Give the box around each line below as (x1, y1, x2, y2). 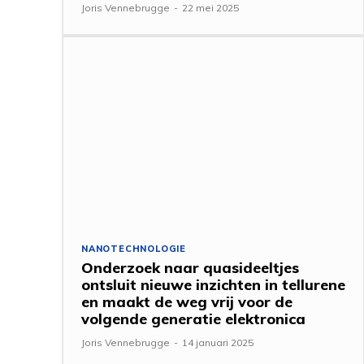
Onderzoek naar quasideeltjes (81, 258, 299, 277)
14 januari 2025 (182, 336, 253, 349)
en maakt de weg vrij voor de (81, 292, 292, 311)
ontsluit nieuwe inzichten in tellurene (81, 275, 345, 294)
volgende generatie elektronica (81, 309, 305, 328)
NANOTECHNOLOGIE (81, 242, 186, 254)
